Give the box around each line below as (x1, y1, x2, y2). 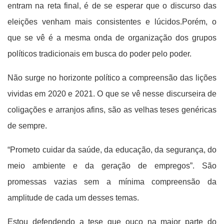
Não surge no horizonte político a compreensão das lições (7, 73, 216, 82)
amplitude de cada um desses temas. (7, 193, 159, 202)
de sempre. (7, 121, 47, 130)
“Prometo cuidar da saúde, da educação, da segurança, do (7, 145, 216, 154)
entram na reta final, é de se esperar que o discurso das (7, 1, 216, 10)
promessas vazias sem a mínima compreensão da (7, 177, 216, 186)
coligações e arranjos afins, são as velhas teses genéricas (7, 105, 216, 114)
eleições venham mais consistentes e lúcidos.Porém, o (7, 17, 216, 26)
